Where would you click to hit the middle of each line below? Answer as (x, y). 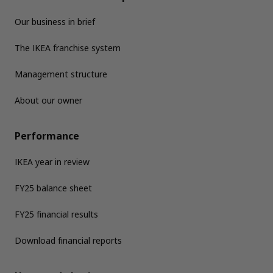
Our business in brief (55, 22)
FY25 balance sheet (53, 188)
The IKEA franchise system (68, 48)
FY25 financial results (56, 214)
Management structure (61, 74)
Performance (47, 136)
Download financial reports (68, 240)
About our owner (48, 100)
